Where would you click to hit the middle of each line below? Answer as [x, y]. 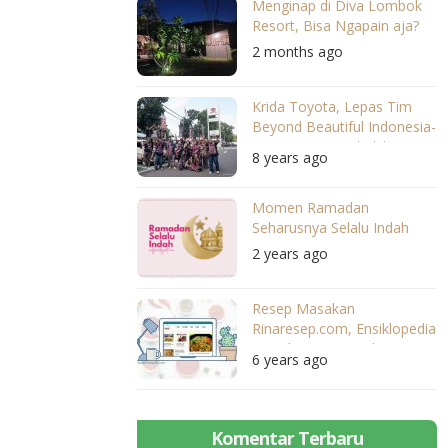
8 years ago [290, 157]
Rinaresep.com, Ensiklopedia [344, 328]
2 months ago [297, 51]
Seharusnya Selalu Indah [330, 227]
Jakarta [274, 166]
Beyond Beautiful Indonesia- [344, 126]
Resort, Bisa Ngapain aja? [335, 25]
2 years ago [290, 253]
